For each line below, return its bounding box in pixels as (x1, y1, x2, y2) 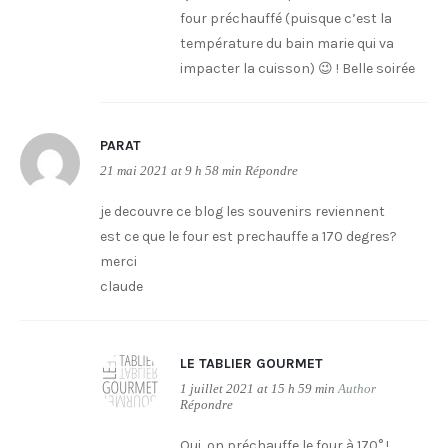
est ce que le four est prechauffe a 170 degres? (100, 228, 397, 245)
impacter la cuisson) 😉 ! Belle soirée (180, 60, 415, 77)
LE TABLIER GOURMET (180, 355, 323, 372)
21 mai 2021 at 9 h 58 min (100, 164, 242, 178)
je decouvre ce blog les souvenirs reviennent (100, 203, 385, 220)
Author (338, 382, 376, 396)
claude (100, 278, 143, 295)
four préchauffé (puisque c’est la (180, 10, 392, 27)
